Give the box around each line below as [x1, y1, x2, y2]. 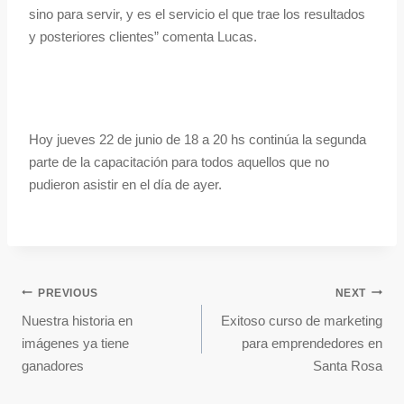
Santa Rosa [313, 358, 382, 374]
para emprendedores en [242, 335, 382, 352]
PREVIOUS [38, 286, 98, 299]
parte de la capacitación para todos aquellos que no [29, 154, 329, 170]
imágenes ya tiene [22, 335, 129, 352]
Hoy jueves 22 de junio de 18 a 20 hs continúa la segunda [29, 132, 366, 148]
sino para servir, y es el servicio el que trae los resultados [29, 6, 365, 23]
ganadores [22, 358, 84, 374]
